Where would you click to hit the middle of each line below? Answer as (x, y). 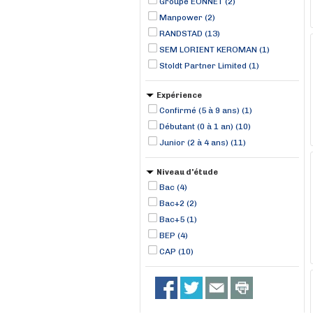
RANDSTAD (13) (190, 34)
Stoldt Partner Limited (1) (209, 66)
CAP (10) (176, 252)
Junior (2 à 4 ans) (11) (203, 143)
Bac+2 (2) (178, 203)
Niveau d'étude (187, 172)
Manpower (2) (187, 17)
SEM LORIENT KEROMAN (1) (214, 50)
